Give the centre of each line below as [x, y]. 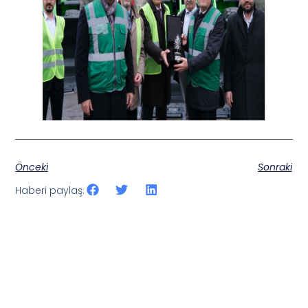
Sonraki [275, 167]
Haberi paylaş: [50, 190]
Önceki [32, 167]
